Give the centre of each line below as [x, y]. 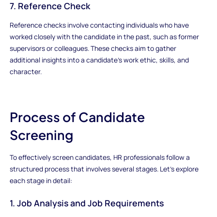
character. [25, 71]
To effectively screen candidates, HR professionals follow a [100, 157]
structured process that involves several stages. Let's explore [104, 169]
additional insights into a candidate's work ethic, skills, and [99, 60]
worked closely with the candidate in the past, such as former [104, 36]
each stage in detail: [41, 180]
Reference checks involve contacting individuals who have [99, 25]
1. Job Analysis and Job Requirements [86, 203]
